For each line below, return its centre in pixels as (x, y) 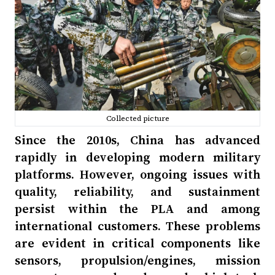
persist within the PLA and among (137, 209)
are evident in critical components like (137, 243)
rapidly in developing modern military (137, 157)
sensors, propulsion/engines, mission (137, 260)
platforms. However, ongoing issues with (137, 174)
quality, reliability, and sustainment (137, 192)
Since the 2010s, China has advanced (137, 140)
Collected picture (137, 118)
